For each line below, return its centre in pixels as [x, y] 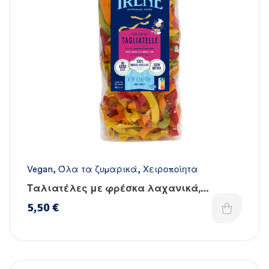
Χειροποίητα [171, 170]
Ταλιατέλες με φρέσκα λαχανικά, [114, 189]
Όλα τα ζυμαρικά [98, 170]
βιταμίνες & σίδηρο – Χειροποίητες [116, 202]
